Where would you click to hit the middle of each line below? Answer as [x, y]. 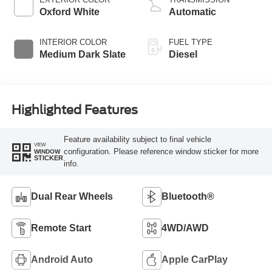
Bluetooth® [188, 196]
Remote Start [61, 228]
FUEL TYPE [191, 42]
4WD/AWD [185, 228]
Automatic [192, 12]
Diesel [183, 54]
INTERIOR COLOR [73, 42]
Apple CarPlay [195, 259]
